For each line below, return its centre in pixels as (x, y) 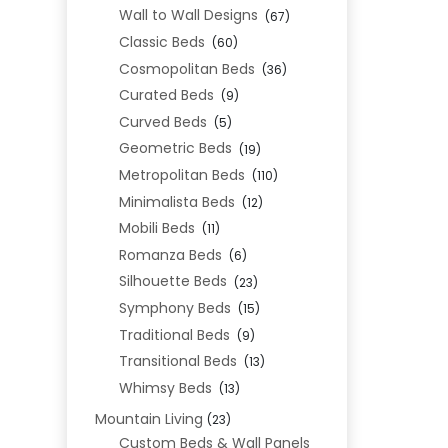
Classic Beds (161, 41)
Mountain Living (149, 418)
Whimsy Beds (165, 387)
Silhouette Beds (172, 281)
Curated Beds (166, 95)
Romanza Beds (170, 254)
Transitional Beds (177, 361)
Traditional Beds (174, 334)
